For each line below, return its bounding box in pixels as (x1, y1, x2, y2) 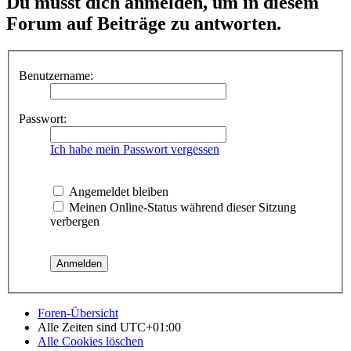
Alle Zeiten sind (38, 320, 120, 334)
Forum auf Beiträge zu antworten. (6, 13, 281, 34)
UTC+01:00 (120, 320, 181, 334)
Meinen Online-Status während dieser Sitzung (66, 200, 296, 214)
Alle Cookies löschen (38, 334, 143, 348)
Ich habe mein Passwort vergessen (50, 142, 219, 156)
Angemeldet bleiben (66, 184, 168, 198)
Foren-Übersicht (38, 306, 118, 320)
